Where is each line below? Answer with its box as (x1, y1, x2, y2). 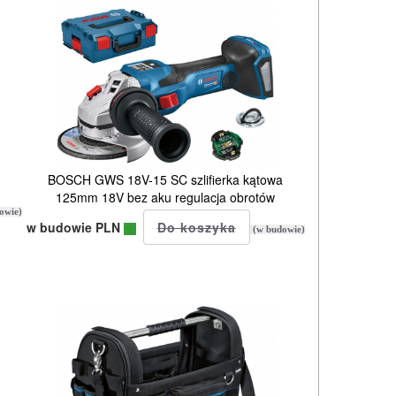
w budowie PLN (26, 217, 124, 236)
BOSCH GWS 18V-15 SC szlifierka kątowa (48, 170, 284, 188)
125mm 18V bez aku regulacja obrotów (56, 187, 276, 206)
